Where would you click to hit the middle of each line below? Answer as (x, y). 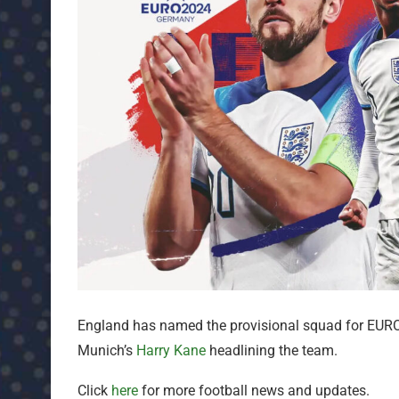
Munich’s (107, 350)
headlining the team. (272, 350)
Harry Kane (171, 350)
